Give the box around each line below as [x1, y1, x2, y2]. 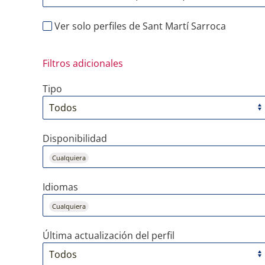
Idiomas [43, 180, 78, 193]
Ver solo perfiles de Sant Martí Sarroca [52, 20, 226, 33]
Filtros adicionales [43, 57, 123, 70]
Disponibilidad [43, 132, 107, 145]
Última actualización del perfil [43, 229, 174, 242]
